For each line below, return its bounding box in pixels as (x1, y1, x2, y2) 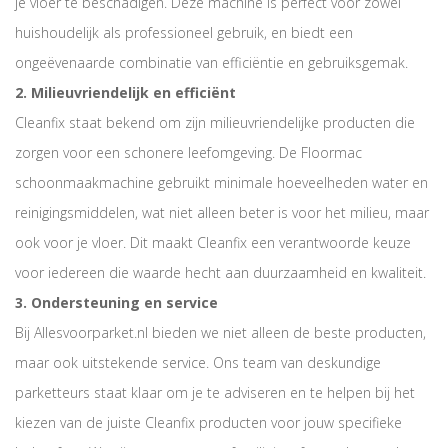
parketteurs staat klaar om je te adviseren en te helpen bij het (15, 383, 415, 402)
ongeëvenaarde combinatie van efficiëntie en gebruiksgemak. (15, 53, 408, 72)
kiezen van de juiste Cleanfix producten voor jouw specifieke (15, 413, 402, 432)
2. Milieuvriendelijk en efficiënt (15, 83, 236, 102)
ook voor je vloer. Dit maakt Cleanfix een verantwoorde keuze (15, 233, 411, 252)
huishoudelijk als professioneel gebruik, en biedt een (15, 23, 353, 42)
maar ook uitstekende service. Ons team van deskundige (15, 353, 381, 372)
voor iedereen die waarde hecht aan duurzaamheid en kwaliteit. (15, 263, 426, 282)
